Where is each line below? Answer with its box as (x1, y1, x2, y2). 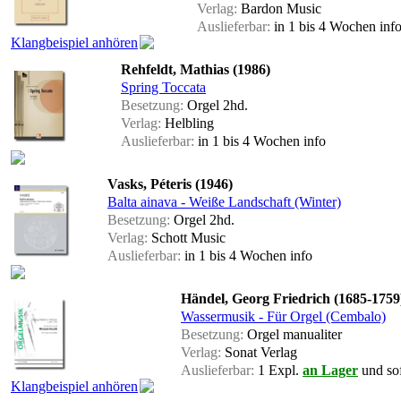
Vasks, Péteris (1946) (107, 176, 233, 192)
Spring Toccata (121, 80, 206, 96)
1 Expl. (254, 363, 303, 379)
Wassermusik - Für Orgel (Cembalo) (181, 309, 386, 325)
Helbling (161, 115, 214, 132)
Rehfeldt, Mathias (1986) (121, 62, 270, 78)
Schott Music (148, 230, 226, 246)
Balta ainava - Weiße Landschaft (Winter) (107, 194, 341, 210)
